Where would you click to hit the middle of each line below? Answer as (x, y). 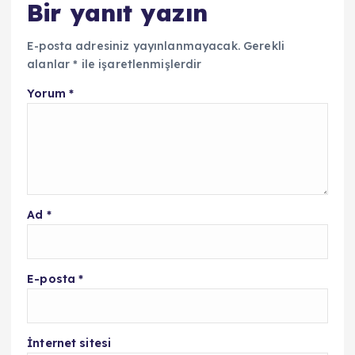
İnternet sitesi (69, 344)
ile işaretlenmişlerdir (140, 64)
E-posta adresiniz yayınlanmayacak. (134, 46)
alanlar (50, 64)
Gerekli (264, 46)
